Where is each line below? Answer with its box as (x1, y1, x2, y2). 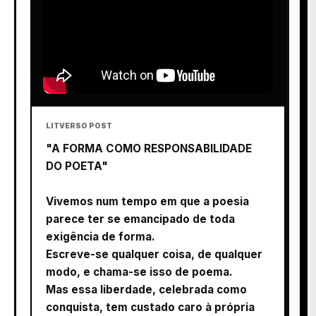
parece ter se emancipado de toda (46, 212, 235, 226)
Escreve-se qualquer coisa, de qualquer (46, 247, 262, 261)
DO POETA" (46, 159, 108, 173)
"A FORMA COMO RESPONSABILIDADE (46, 141, 252, 155)
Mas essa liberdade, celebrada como (46, 282, 247, 296)
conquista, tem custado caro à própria (46, 300, 255, 314)
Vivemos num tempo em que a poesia (46, 194, 249, 208)
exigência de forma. (46, 229, 155, 243)
